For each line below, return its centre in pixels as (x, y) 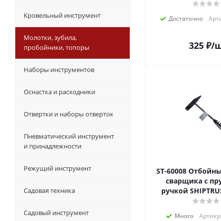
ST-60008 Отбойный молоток (172, 171)
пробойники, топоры (56, 47)
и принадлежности (53, 146)
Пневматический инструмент (69, 136)
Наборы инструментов (59, 70)
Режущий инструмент (57, 168)
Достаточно (186, 18)
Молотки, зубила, (50, 37)
